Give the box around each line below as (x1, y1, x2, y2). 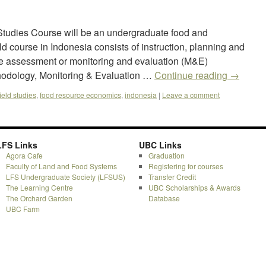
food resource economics (40, 90, 121, 100)
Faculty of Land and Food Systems (5, 161, 117, 171)
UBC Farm (5, 204, 40, 214)
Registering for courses (148, 161, 223, 171)
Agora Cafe (5, 150, 43, 160)
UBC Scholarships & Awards (148, 182, 240, 192)
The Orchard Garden (5, 193, 72, 203)
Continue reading (154, 68, 230, 82)
